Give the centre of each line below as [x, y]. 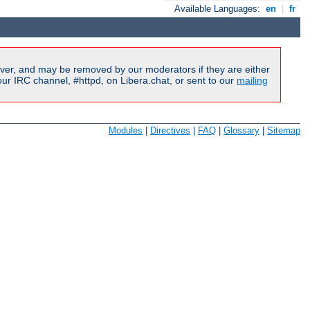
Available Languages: [219, 9]
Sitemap [284, 131]
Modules [126, 131]
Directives [170, 131]
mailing [252, 80]
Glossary [241, 131]
